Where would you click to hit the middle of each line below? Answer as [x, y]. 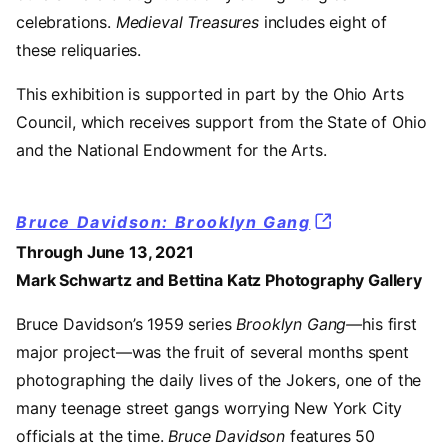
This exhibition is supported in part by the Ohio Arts [210, 94]
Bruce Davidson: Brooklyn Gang [163, 222]
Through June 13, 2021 [105, 251]
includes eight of [323, 22]
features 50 [330, 435]
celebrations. [66, 22]
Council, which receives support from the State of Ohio [221, 122]
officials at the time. [92, 435]
